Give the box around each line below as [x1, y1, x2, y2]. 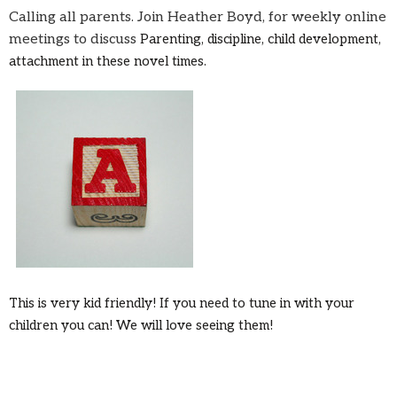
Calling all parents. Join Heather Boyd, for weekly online [9, 9, 386, 27]
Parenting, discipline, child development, [136, 31, 381, 48]
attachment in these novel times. [9, 53, 206, 70]
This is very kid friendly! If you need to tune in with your [9, 295, 354, 312]
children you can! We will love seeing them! [9, 317, 273, 334]
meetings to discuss [9, 31, 136, 49]
